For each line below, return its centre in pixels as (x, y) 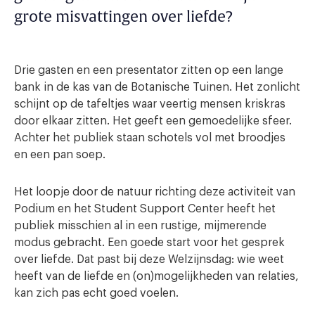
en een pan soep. (60, 155)
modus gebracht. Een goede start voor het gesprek (149, 243)
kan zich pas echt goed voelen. (96, 294)
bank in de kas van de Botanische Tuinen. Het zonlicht (157, 88)
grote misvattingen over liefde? (123, 18)
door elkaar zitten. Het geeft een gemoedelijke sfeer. (153, 121)
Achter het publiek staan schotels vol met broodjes (150, 138)
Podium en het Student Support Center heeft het (145, 209)
